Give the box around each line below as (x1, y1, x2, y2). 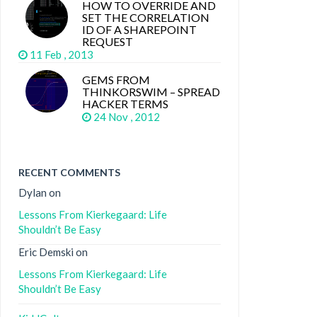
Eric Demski (18, 245, 74, 258)
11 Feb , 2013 (28, 48, 98, 61)
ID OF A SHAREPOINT (82, 23, 197, 36)
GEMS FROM (82, 73, 150, 86)
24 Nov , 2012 (91, 110, 164, 123)
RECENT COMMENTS (18, 166, 120, 178)
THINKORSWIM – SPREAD (82, 85, 220, 98)
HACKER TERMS (82, 97, 168, 110)
